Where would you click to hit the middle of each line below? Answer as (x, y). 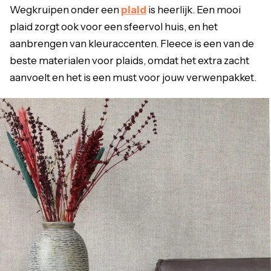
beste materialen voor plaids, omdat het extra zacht (129, 60)
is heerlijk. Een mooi (194, 9)
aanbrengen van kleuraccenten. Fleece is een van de (132, 43)
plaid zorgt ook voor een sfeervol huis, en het (114, 26)
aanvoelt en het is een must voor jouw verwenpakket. (133, 77)
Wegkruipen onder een (65, 9)
